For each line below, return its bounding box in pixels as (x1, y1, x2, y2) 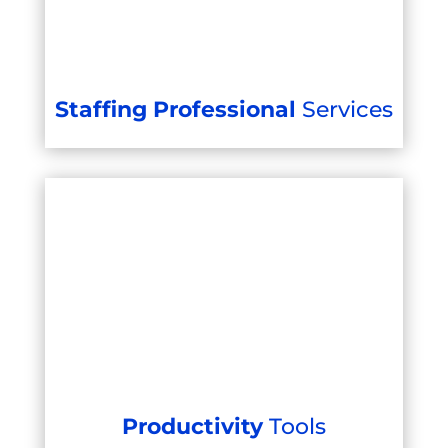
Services (301, 96, 393, 124)
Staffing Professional (54, 96, 302, 124)
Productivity (121, 413, 269, 441)
